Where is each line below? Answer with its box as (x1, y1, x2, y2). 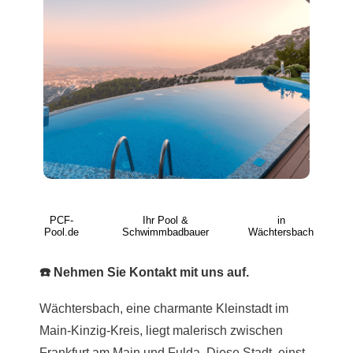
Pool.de (43, 226, 79, 239)
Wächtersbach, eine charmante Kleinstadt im (39, 301, 288, 315)
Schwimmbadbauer (122, 226, 210, 239)
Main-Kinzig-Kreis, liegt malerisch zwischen (39, 323, 283, 337)
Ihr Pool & (143, 214, 189, 227)
